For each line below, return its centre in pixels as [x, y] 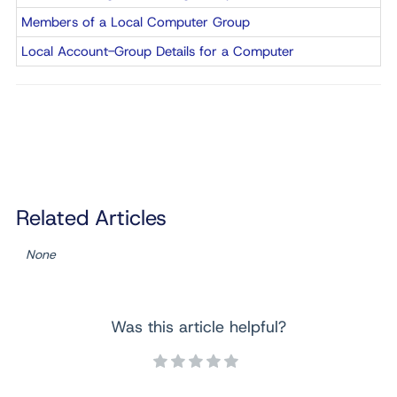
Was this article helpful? [198, 327]
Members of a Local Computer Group [136, 22]
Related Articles [91, 218]
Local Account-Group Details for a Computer [158, 51]
